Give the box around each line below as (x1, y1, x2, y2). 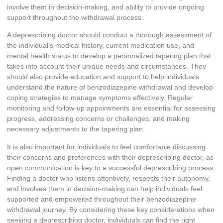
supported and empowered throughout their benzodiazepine (7, 195, 196, 203)
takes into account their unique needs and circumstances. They (7, 62, 206, 71)
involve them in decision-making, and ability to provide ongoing (7, 3, 204, 11)
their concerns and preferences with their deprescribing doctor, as (7, 153, 214, 161)
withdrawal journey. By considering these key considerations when (7, 205, 215, 214)
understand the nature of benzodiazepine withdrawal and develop (7, 83, 213, 92)
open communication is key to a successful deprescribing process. (7, 163, 215, 172)
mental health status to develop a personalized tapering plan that (7, 52, 211, 60)
